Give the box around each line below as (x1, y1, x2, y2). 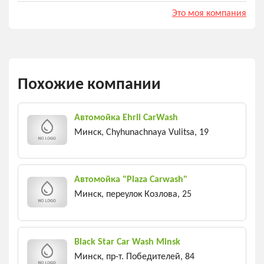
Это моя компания (172, 8, 246, 18)
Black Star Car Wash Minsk (74, 237, 180, 247)
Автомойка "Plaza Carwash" (74, 175, 187, 185)
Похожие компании (18, 76, 161, 93)
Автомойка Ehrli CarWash (74, 113, 178, 123)
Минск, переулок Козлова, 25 (74, 190, 192, 200)
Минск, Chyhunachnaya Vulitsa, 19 (74, 127, 209, 137)
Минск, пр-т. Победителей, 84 (74, 252, 194, 262)
